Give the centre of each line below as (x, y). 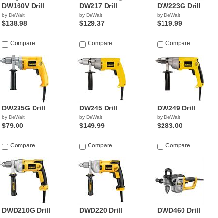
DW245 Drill (99, 108)
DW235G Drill (24, 108)
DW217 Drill (99, 6)
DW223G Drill (179, 6)
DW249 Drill (176, 108)
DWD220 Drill (101, 210)
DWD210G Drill (26, 210)
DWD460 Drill (178, 210)
